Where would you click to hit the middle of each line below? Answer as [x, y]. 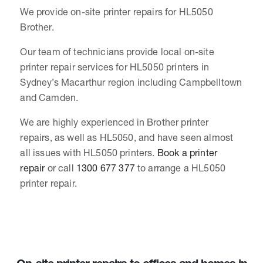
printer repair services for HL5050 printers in [114, 67]
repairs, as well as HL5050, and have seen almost [127, 137]
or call [60, 168]
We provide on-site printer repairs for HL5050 [117, 11]
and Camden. [49, 97]
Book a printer [187, 152]
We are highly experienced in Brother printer [114, 122]
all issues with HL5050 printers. [89, 152]
